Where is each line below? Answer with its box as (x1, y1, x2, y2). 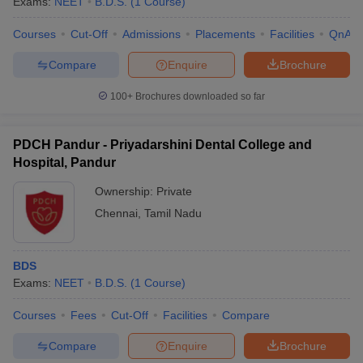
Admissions (122, 28, 181, 41)
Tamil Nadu (144, 207, 202, 220)
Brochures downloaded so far (133, 91, 265, 102)
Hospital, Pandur (13, 156, 116, 169)
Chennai (95, 207, 138, 220)
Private (156, 185, 192, 198)
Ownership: (95, 185, 156, 198)
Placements (195, 28, 255, 41)
